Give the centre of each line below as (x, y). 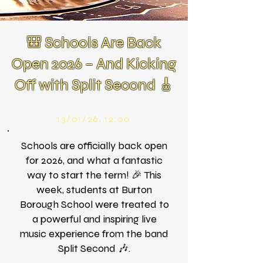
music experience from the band (94, 234)
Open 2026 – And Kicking (94, 64)
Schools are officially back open (94, 146)
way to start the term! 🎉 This (94, 175)
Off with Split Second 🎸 (94, 85)
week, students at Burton (94, 190)
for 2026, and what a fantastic (94, 160)
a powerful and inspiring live (94, 219)
